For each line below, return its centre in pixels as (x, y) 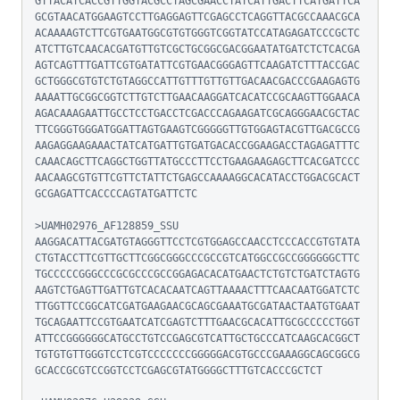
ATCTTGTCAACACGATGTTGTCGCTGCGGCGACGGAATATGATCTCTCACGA (197, 49)
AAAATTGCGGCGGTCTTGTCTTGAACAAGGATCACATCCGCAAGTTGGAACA (197, 97)
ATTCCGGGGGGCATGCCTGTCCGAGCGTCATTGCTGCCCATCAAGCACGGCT (197, 338)
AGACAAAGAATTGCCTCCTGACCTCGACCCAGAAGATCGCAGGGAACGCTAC (197, 113)
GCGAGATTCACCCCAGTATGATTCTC (116, 194)
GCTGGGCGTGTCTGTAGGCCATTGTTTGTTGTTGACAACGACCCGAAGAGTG (197, 81)
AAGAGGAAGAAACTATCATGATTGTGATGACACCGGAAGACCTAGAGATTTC (197, 146)
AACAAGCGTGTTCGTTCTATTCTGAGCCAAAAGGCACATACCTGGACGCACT (197, 178)
